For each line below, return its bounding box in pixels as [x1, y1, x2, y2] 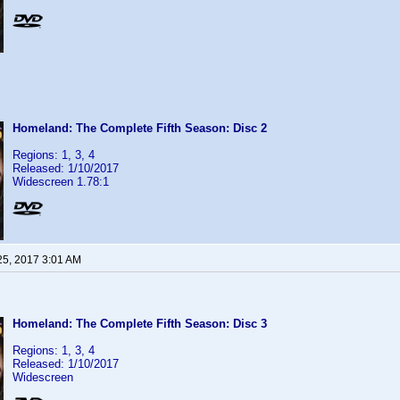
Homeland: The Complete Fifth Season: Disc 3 [12, 317, 267, 330]
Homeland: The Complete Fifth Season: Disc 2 [12, 121, 267, 135]
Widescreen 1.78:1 [12, 175, 109, 188]
